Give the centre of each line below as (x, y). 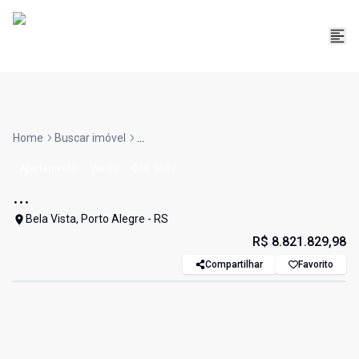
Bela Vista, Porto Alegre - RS (97, 219)
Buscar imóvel (90, 138)
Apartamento (48, 169)
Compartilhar (234, 265)
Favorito (316, 265)
